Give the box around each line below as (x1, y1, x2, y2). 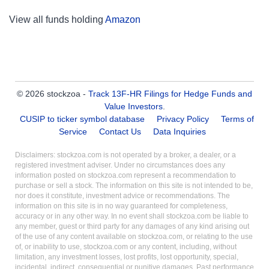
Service (58, 127, 87, 136)
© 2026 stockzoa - (17, 89, 88, 98)
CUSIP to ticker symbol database (20, 114, 147, 124)
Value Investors (104, 101, 163, 111)
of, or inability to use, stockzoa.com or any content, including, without (15, 243, 237, 250)
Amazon (105, 14, 141, 25)
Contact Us (98, 127, 141, 136)
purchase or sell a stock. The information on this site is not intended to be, (15, 182, 253, 189)
